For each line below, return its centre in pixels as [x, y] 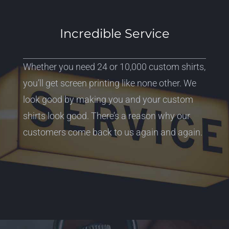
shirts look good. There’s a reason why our [106, 116]
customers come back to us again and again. [112, 132]
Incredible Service [114, 34]
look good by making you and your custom [108, 100]
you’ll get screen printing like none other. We [109, 83]
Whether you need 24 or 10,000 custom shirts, [114, 67]
